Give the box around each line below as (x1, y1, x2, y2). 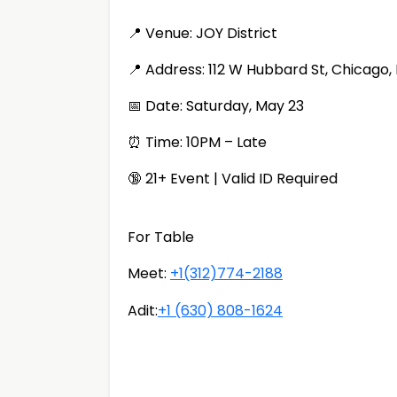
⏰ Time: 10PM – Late (128, 132, 267, 152)
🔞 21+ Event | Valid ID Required (128, 168, 338, 189)
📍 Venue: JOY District (128, 23, 277, 43)
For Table (128, 227, 194, 247)
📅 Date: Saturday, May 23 (128, 96, 304, 116)
